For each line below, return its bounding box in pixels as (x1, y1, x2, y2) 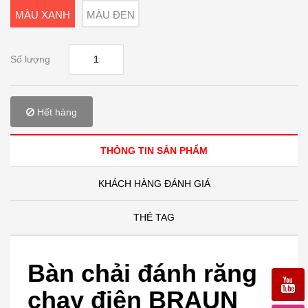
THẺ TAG (133, 212, 175, 223)
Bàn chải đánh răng (27, 259, 257, 288)
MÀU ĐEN (87, 9, 135, 21)
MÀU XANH (15, 9, 70, 21)
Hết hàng (34, 106, 77, 118)
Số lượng (10, 54, 50, 65)
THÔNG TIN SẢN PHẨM (100, 145, 208, 157)
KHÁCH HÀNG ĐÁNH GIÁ (98, 178, 210, 190)
